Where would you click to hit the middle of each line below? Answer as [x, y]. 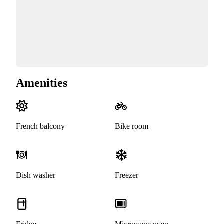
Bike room [132, 126]
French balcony [40, 126]
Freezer [127, 175]
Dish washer [36, 175]
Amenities [42, 83]
